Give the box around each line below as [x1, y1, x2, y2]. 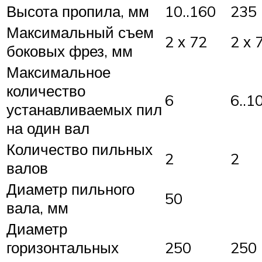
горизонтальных [6, 238, 119, 257]
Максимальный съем [6, 23, 154, 42]
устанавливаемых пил [6, 100, 162, 119]
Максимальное [6, 63, 111, 82]
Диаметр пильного [6, 180, 135, 199]
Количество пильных [6, 140, 153, 159]
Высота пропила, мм [6, 2, 149, 21]
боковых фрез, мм [6, 42, 133, 61]
